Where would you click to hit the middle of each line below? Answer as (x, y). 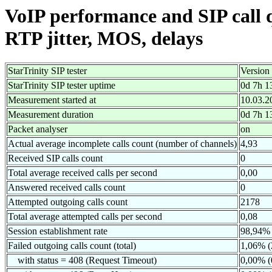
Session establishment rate (58, 231)
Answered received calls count (66, 188)
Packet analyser (38, 129)
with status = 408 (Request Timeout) (82, 260)
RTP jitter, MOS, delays (104, 38)
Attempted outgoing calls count (68, 202)
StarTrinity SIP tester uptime (62, 86)
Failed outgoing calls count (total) (72, 246)
